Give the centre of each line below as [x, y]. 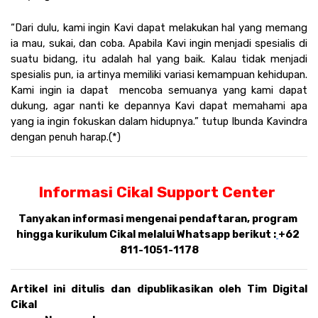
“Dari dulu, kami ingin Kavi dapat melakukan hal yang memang [159, 27]
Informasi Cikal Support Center [159, 192]
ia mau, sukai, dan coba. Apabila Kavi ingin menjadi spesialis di [159, 43]
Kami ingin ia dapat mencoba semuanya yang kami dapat [159, 90]
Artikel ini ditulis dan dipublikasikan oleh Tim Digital [159, 289]
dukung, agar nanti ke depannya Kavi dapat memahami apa [159, 105]
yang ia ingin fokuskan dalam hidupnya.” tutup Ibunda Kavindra [159, 121]
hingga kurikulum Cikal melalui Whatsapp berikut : [146, 234]
